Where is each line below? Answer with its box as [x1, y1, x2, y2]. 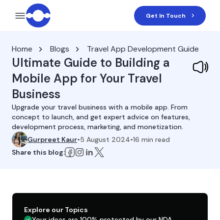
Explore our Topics [24, 205, 88, 214]
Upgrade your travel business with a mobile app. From [12, 103, 188, 111]
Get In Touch [146, 11, 186, 20]
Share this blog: [12, 148, 65, 157]
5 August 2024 [80, 135, 130, 144]
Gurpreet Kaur [27, 135, 77, 144]
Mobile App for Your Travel [12, 71, 162, 86]
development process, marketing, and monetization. [12, 122, 183, 131]
